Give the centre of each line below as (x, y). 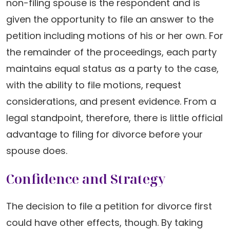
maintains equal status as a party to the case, (112, 69)
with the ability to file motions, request (94, 85)
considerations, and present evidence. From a (111, 101)
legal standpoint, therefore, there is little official (114, 118)
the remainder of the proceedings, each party (111, 52)
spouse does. (37, 151)
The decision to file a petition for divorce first (109, 206)
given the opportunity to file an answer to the (110, 19)
